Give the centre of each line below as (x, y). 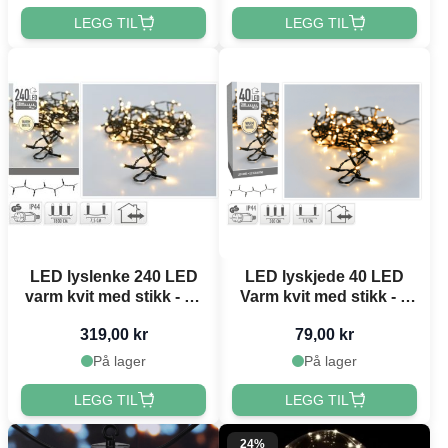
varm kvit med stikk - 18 (113, 296)
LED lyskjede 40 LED (324, 276)
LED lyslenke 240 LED (113, 276)
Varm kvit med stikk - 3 (324, 296)
